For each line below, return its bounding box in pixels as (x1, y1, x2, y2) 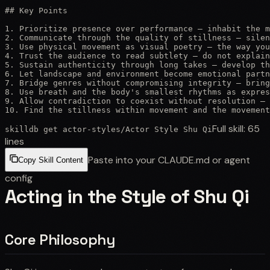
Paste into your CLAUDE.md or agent (88, 153, 250, 166)
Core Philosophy (5, 230, 115, 249)
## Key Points (5, 5, 67, 15)
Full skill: (212, 122, 248, 135)
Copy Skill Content (18, 155, 83, 165)
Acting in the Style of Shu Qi (5, 184, 250, 209)
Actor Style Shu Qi (125, 124, 212, 134)
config (5, 171, 33, 184)
